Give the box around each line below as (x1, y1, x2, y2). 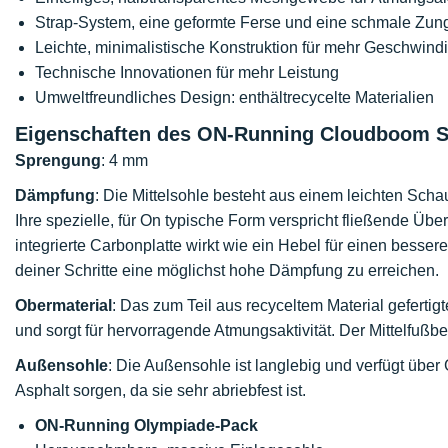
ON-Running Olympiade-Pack (35, 417, 258, 434)
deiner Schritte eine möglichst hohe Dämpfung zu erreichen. (15, 262, 439, 279)
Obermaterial (15, 297, 112, 314)
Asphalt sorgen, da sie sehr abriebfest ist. (15, 382, 306, 399)
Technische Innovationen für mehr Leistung (35, 64, 339, 81)
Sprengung (15, 152, 101, 169)
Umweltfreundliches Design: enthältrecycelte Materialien (35, 89, 434, 106)
